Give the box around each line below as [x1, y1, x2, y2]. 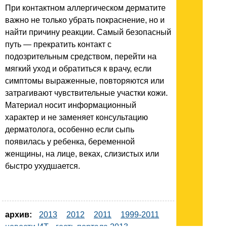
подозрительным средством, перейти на [5, 52, 157, 61]
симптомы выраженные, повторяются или [5, 77, 164, 86]
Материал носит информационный [5, 101, 136, 110]
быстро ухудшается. [5, 162, 80, 171]
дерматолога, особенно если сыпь [5, 125, 134, 134]
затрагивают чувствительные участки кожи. [5, 89, 168, 98]
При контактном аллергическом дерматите [5, 4, 166, 13]
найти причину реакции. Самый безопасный [5, 28, 171, 37]
